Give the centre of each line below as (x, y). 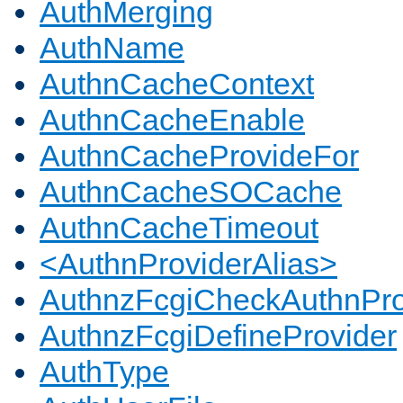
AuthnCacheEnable (172, 120)
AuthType (104, 372)
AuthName (112, 48)
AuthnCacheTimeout (179, 228)
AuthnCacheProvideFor (199, 156)
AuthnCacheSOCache (191, 192)
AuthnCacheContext (177, 84)
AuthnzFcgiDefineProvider (218, 336)
